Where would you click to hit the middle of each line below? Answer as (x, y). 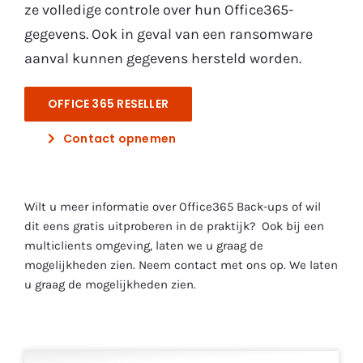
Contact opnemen (120, 138)
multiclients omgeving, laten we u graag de (144, 245)
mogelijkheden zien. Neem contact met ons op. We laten (181, 265)
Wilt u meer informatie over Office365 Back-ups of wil (173, 206)
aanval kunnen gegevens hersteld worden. (163, 58)
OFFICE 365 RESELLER (108, 103)
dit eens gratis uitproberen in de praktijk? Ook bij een (174, 226)
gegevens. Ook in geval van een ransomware (169, 34)
